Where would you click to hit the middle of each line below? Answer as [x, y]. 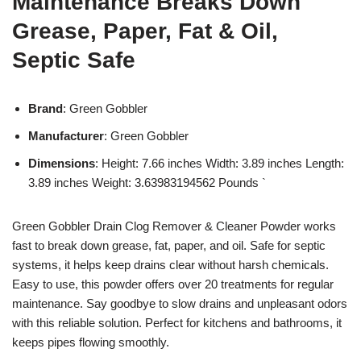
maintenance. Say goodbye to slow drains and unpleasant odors [180, 303]
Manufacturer [66, 135]
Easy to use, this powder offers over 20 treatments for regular [173, 284]
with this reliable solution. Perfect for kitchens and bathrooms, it [177, 322]
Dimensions [62, 163]
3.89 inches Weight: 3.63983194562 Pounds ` [147, 182]
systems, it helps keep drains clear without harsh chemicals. [170, 264]
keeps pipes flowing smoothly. [91, 342]
